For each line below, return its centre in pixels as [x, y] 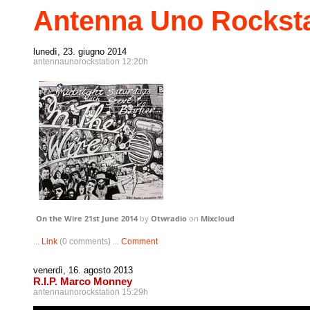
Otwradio [169, 218]
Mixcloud [218, 218]
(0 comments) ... [89, 241]
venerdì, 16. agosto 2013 [83, 270]
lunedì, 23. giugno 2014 [80, 52]
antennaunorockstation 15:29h [91, 292]
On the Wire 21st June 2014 [87, 218]
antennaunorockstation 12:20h [91, 62]
